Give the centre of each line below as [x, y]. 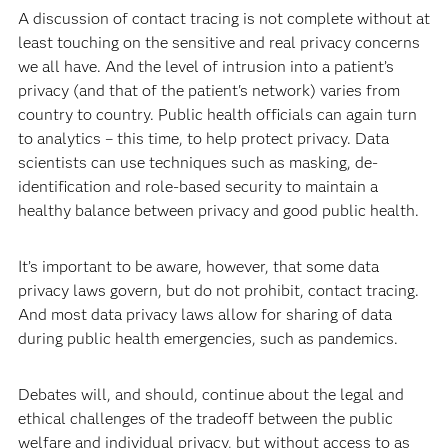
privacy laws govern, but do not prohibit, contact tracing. [218, 291]
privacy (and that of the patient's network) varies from [208, 91]
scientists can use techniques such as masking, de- [197, 163]
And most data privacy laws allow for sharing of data [204, 315]
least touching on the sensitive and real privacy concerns [218, 43]
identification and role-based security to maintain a [197, 187]
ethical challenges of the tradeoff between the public [205, 419]
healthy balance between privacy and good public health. [218, 211]
